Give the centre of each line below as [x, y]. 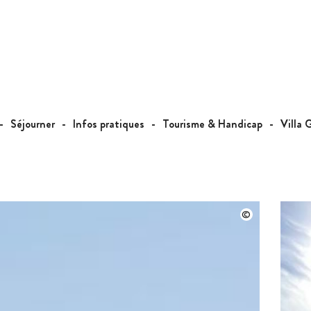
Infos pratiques [109, 124]
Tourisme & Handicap [212, 124]
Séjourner [33, 124]
